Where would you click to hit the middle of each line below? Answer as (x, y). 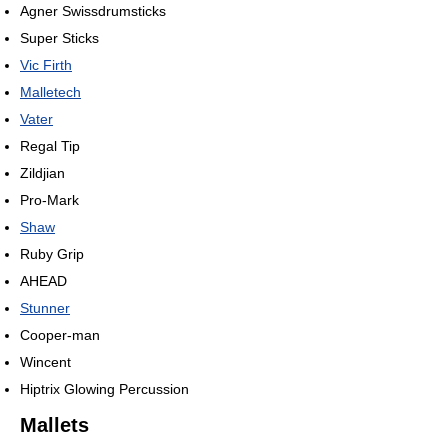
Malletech (50, 91)
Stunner (45, 307)
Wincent (45, 361)
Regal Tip (50, 145)
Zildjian (42, 172)
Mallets (54, 424)
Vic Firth (46, 64)
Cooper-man (60, 334)
